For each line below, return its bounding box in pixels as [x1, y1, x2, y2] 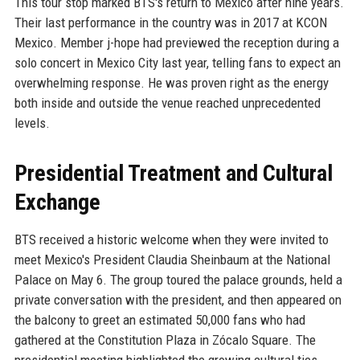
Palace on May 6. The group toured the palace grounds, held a [14, 272, 342, 288]
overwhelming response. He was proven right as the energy [14, 75, 329, 92]
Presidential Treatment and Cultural [14, 160, 333, 187]
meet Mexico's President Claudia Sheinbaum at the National [14, 252, 330, 268]
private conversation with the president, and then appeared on [14, 292, 342, 309]
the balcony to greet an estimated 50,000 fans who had [14, 312, 305, 329]
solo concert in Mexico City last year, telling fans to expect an [14, 55, 341, 72]
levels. [14, 115, 50, 132]
